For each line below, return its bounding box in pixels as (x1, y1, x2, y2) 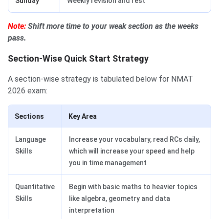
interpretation (69, 206, 114, 214)
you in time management (69, 158, 147, 167)
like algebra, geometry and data (69, 194, 170, 202)
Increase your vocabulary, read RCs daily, (69, 135, 200, 143)
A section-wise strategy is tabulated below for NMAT (8, 74, 193, 84)
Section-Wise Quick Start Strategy (8, 53, 149, 64)
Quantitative (15, 182, 55, 191)
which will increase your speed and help (69, 147, 195, 155)
